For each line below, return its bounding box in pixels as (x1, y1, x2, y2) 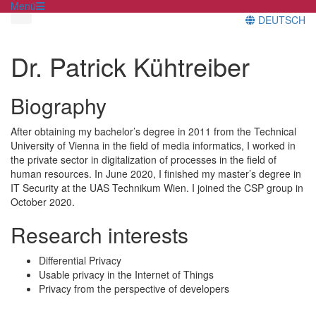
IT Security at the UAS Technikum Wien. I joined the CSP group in (11, 180, 303, 195)
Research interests (11, 219, 188, 250)
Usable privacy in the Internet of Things (39, 267, 214, 281)
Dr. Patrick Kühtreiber (11, 47, 250, 84)
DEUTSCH (255, 12, 305, 27)
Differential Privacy (39, 253, 121, 267)
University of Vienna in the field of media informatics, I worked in (11, 138, 296, 152)
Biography (11, 90, 107, 121)
